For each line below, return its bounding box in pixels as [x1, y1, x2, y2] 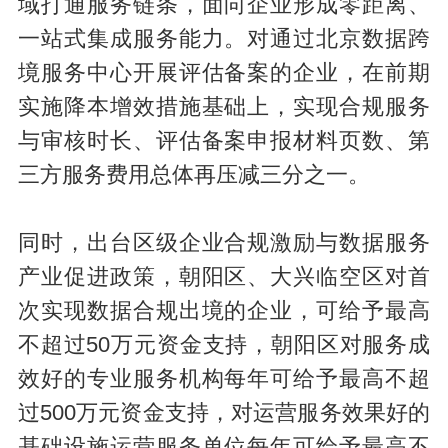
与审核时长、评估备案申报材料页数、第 [17, 129, 431, 154]
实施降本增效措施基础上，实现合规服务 [17, 95, 431, 120]
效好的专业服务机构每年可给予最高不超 [17, 367, 431, 392]
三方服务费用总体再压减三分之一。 [17, 163, 370, 188]
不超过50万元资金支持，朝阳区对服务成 [17, 333, 431, 358]
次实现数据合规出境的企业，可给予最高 [17, 299, 431, 324]
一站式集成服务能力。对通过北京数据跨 [17, 27, 431, 52]
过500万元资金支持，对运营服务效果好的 [17, 401, 431, 426]
